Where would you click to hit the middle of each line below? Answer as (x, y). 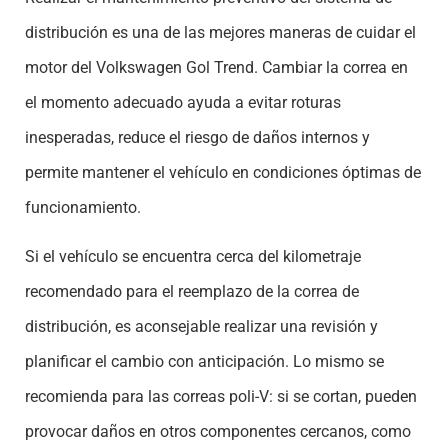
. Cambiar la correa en (331, 67)
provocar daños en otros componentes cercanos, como (218, 432)
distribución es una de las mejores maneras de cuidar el (220, 32)
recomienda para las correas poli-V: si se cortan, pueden (221, 397)
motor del (60, 67)
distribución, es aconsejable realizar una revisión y (201, 327)
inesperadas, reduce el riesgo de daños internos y (197, 137)
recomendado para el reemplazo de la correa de (192, 292)
